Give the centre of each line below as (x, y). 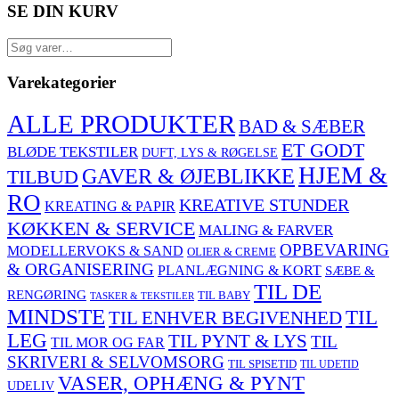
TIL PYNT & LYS (238, 342)
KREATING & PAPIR (110, 207)
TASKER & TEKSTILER (142, 297)
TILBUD (43, 177)
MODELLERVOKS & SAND (95, 252)
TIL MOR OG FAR (108, 343)
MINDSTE (56, 317)
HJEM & (343, 176)
